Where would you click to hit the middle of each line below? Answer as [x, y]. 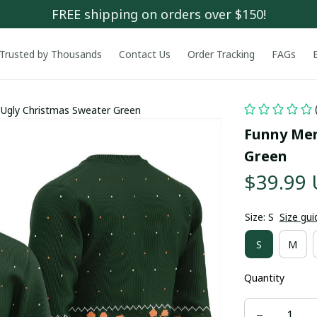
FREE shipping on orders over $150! [158, 14]
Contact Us [144, 54]
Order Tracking [221, 54]
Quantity [264, 278]
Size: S [259, 217]
